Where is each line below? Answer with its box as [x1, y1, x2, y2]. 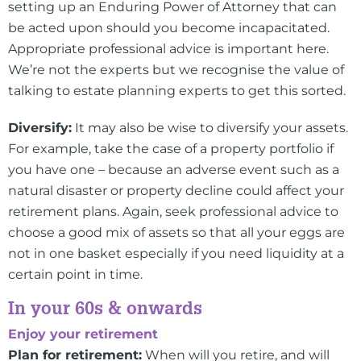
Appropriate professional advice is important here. [8, 41, 329, 57]
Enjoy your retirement [8, 326, 158, 342]
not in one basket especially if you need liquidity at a [8, 246, 344, 262]
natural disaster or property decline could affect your [8, 183, 344, 199]
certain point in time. [8, 267, 143, 283]
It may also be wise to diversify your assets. [72, 120, 348, 136]
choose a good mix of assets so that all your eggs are [8, 225, 345, 241]
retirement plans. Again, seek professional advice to [8, 204, 338, 220]
